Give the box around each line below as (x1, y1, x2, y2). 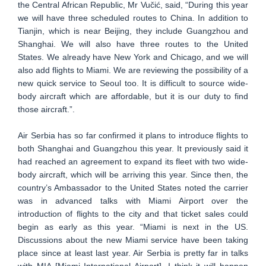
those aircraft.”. (18, 104, 75, 114)
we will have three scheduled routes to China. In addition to (18, 12, 248, 23)
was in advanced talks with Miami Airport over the (18, 195, 248, 205)
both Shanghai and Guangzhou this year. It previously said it (18, 143, 248, 153)
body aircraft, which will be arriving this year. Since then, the (18, 169, 248, 179)
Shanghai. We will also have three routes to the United (18, 39, 248, 49)
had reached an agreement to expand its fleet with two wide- (18, 156, 248, 166)
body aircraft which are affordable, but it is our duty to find (18, 91, 248, 101)
